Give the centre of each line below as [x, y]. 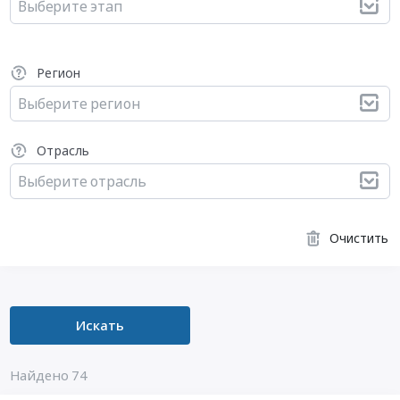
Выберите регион [79, 103]
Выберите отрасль [83, 182]
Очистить [359, 238]
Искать [100, 325]
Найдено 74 [48, 375]
